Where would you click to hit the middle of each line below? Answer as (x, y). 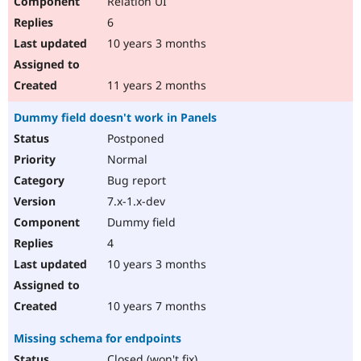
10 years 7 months (155, 306)
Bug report (135, 180)
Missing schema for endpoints (98, 338)
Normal (126, 160)
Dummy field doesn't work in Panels (115, 118)
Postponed (134, 139)
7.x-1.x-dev (135, 201)
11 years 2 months (155, 85)
